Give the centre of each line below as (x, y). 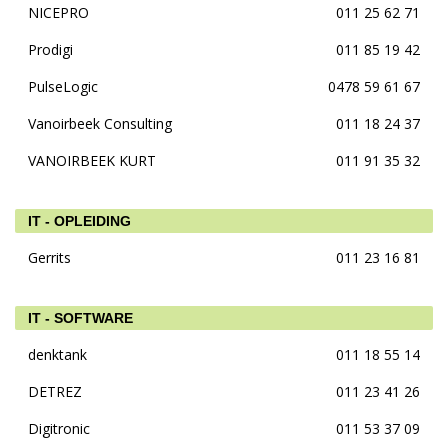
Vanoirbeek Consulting (100, 123)
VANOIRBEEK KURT (92, 160)
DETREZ (55, 391)
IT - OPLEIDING (79, 221)
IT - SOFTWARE (80, 318)
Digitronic (59, 428)
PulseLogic (63, 86)
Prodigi (50, 49)
